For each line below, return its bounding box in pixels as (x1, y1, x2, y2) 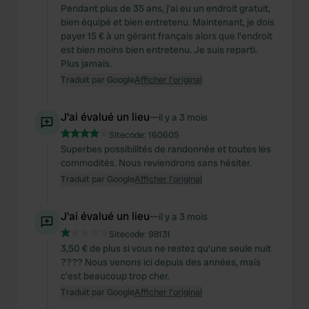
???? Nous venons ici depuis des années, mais (61, 256, 261, 268)
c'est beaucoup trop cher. (61, 270, 170, 282)
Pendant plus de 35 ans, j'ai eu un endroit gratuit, (61, 2, 270, 14)
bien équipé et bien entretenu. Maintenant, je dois (61, 16, 275, 28)
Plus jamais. (61, 57, 112, 70)
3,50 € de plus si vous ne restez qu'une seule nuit (61, 242, 271, 255)
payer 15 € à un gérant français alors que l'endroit (61, 30, 272, 42)
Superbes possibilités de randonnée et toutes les (61, 143, 271, 155)
